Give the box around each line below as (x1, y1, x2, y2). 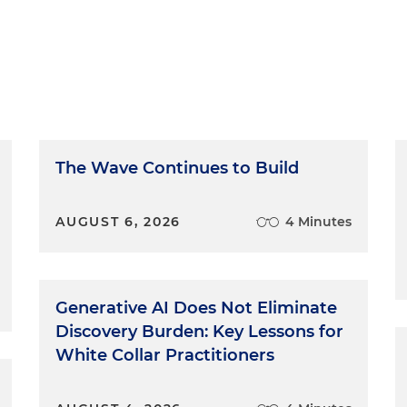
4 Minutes (284, 213, 352, 230)
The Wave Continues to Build (55, 158, 300, 178)
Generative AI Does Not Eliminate (55, 298, 338, 318)
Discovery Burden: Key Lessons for (55, 322, 344, 342)
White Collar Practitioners (55, 345, 275, 365)
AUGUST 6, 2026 (55, 213, 182, 230)
